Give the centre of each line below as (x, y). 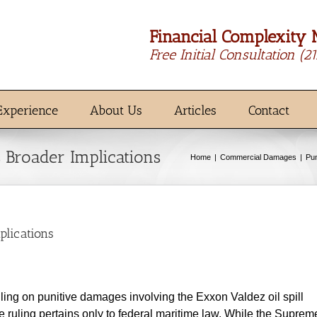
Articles (195, 110)
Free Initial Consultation (224, 54)
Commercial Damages (258, 157)
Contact (269, 110)
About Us (116, 110)
